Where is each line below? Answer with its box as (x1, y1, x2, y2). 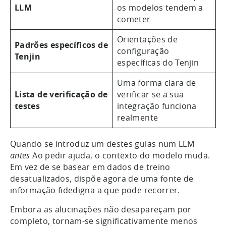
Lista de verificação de (15, 88, 108, 100)
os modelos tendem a (117, 2, 203, 13)
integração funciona (117, 100, 197, 111)
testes (15, 100, 40, 111)
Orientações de (117, 33, 178, 45)
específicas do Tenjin (117, 56, 199, 68)
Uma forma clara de (117, 77, 196, 88)
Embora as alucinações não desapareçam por (10, 203, 192, 215)
